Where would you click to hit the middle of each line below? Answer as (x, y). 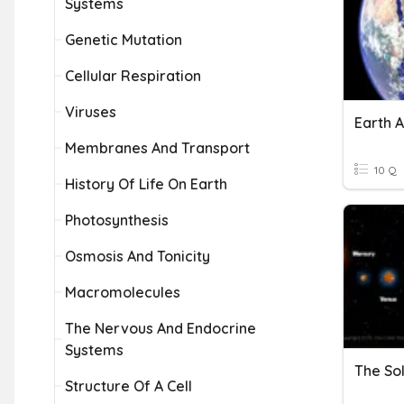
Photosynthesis (117, 220)
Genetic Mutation (124, 40)
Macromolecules (123, 292)
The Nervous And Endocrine (161, 328)
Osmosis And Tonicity (138, 256)
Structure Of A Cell (129, 386)
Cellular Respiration (133, 76)
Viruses (91, 112)
